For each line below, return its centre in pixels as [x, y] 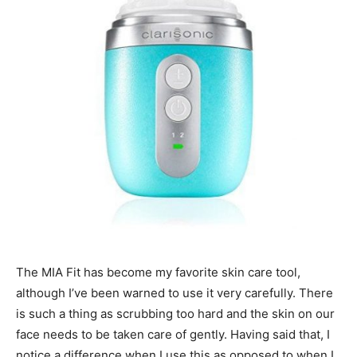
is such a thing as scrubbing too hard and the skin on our [175, 313]
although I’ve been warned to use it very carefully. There [175, 292]
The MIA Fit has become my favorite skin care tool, [158, 272]
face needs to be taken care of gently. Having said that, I [173, 334]
